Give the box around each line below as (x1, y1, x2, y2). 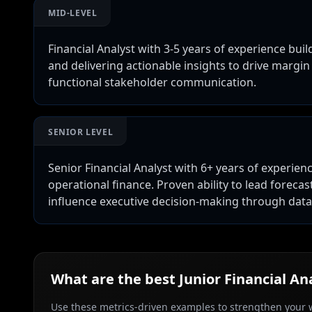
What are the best (51, 270, 179, 288)
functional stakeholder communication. (48, 75, 256, 90)
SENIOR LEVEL (48, 126, 114, 138)
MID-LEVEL (48, 7, 97, 19)
